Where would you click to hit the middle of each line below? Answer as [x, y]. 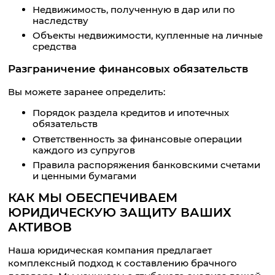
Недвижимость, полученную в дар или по [134, 10]
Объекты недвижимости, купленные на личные [148, 36]
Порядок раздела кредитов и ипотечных [131, 113]
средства [55, 47]
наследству [61, 21]
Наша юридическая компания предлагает [110, 250]
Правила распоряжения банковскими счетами [147, 165]
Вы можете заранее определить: [87, 91]
